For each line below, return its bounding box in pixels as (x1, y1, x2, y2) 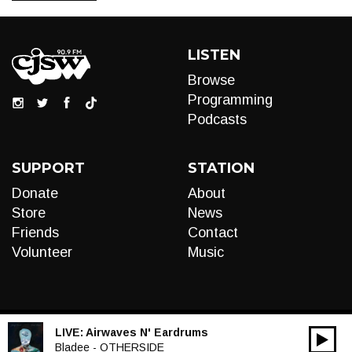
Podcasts (188, 112, 247, 127)
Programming (188, 92, 273, 108)
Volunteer (12, 244, 72, 260)
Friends (12, 225, 59, 240)
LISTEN (188, 46, 240, 64)
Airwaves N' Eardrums (86, 325, 208, 339)
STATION (188, 159, 255, 177)
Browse (188, 72, 235, 88)
